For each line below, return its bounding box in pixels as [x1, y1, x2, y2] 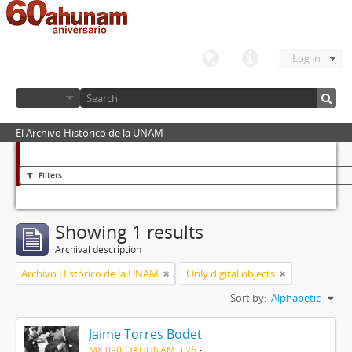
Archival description [55, 243, 141, 256]
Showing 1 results [55, 220, 203, 244]
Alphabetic [271, 291, 321, 305]
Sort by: [230, 291, 266, 305]
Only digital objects [186, 266, 275, 280]
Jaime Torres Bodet [88, 325, 202, 343]
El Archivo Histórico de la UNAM [16, 126, 163, 140]
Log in [292, 51, 321, 65]
